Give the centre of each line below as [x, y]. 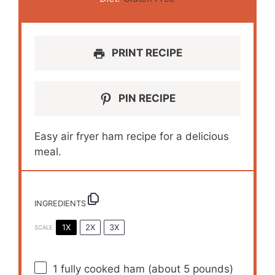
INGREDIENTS [60, 204]
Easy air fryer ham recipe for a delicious [132, 137]
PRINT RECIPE [146, 53]
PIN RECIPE [146, 99]
